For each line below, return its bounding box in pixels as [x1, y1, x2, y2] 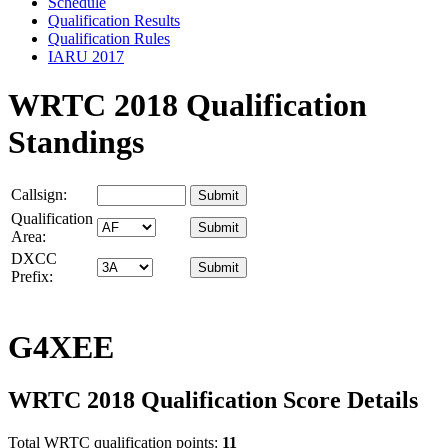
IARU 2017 [48, 47, 124, 65]
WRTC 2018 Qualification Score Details [8, 387, 418, 414]
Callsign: [11, 186, 67, 204]
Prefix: [11, 268, 53, 286]
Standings [8, 123, 144, 160]
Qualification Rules [48, 29, 170, 47]
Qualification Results [48, 11, 180, 29]
